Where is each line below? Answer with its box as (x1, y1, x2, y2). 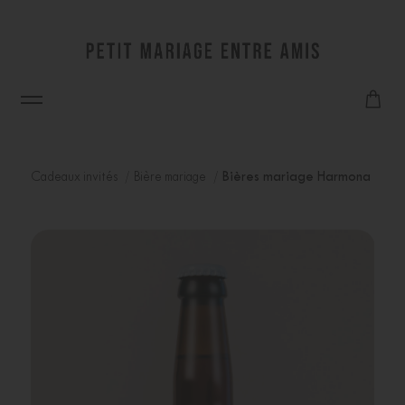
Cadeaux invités (30, 172, 120, 184)
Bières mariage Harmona (221, 172, 371, 184)
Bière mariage (133, 172, 209, 184)
